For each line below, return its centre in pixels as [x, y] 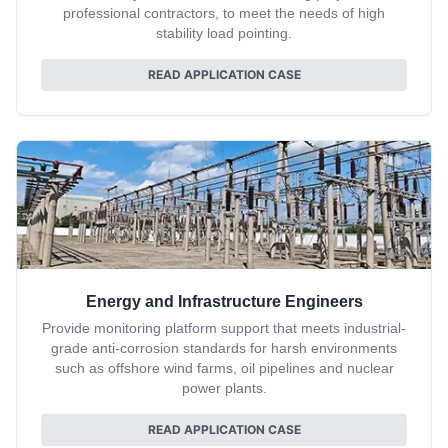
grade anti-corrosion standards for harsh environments [224, 348]
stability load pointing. [224, 33]
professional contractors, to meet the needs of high [224, 13]
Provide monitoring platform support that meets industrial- [224, 328]
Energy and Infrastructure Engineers [224, 302]
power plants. [224, 388]
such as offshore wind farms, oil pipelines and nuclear [224, 368]
